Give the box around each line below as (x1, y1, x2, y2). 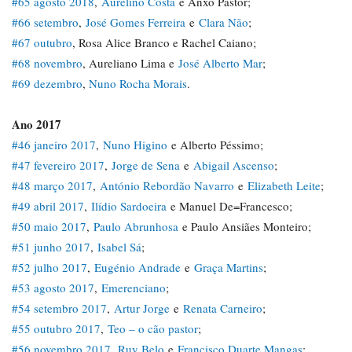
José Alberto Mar (178, 54, 262, 71)
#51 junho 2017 (12, 238, 90, 255)
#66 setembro (12, 13, 79, 30)
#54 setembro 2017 (12, 299, 107, 316)
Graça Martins (194, 258, 263, 275)
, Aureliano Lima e (82, 54, 178, 71)
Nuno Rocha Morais (89, 75, 187, 91)
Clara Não (199, 13, 248, 30)
